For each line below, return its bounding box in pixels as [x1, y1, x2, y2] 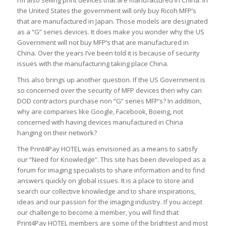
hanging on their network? [17, 128, 97, 138]
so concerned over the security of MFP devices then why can [17, 86, 202, 95]
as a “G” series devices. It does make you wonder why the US [17, 27, 204, 37]
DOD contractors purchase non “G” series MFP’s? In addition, [17, 96, 201, 106]
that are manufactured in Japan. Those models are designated [17, 17, 208, 26]
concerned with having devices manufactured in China [17, 118, 183, 127]
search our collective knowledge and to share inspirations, [17, 187, 196, 196]
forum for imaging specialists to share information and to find [17, 165, 205, 175]
